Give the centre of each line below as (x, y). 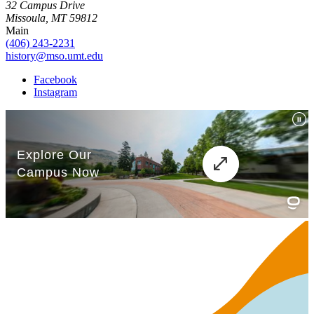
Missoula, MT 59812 (52, 18)
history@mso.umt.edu (54, 56)
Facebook (55, 80)
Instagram (55, 93)
